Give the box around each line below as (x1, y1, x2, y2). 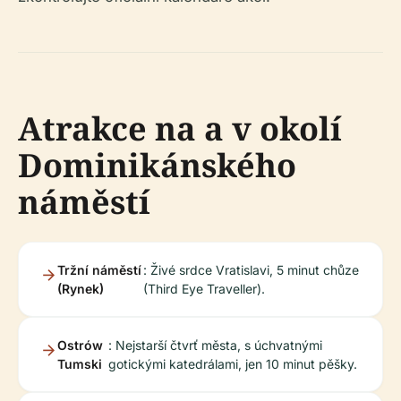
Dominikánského (18, 143, 296, 187)
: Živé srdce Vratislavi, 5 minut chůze (142, 262, 359, 277)
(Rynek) (57, 281, 104, 296)
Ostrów (57, 337, 103, 353)
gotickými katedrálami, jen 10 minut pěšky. (107, 356, 357, 371)
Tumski (57, 356, 102, 371)
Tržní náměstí (57, 262, 141, 277)
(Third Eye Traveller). (142, 281, 265, 296)
